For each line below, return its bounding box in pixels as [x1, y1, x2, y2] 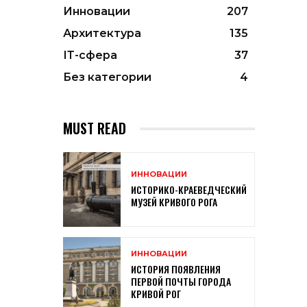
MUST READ [63, 118, 126, 139]
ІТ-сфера [63, 49, 117, 62]
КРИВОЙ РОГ [131, 286, 181, 301]
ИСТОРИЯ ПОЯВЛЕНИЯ [131, 261, 221, 276]
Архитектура [63, 27, 141, 40]
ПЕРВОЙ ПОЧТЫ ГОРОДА [131, 273, 231, 288]
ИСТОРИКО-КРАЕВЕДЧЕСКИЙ [131, 182, 247, 197]
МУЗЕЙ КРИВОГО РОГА [131, 195, 217, 210]
